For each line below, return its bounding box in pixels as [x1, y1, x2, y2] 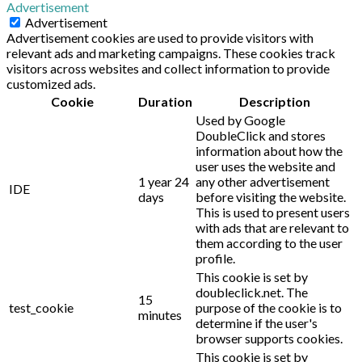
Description [238, 93, 310, 109]
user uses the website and [196, 158, 335, 174]
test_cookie [9, 299, 74, 315]
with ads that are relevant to [196, 219, 349, 235]
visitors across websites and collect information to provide [6, 60, 330, 76]
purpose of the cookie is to [196, 299, 342, 315]
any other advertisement [196, 173, 330, 189]
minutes [138, 306, 182, 322]
